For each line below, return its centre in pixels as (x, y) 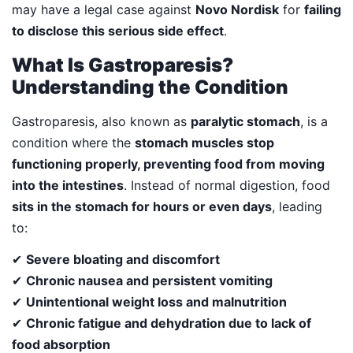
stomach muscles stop (204, 142)
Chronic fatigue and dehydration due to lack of (169, 323)
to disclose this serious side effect (118, 30)
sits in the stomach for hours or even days (142, 206)
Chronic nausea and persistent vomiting (149, 280)
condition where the (73, 142)
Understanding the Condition (150, 87)
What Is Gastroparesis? (123, 65)
